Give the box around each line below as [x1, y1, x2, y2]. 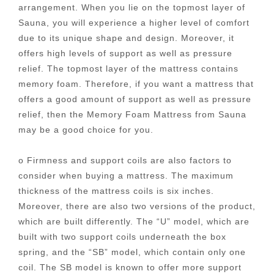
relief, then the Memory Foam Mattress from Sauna [18, 109, 246, 119]
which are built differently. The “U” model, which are [18, 217, 250, 226]
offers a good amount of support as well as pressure [18, 94, 251, 104]
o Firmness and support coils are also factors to [18, 155, 232, 165]
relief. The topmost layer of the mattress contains [18, 63, 239, 73]
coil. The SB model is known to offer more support [18, 262, 242, 272]
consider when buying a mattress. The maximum [18, 171, 234, 180]
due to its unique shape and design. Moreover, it [18, 32, 234, 43]
